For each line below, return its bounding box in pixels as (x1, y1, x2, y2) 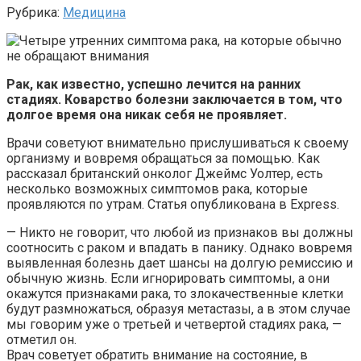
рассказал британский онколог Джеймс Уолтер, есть (6, 165, 323, 181)
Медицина (63, 4, 126, 20)
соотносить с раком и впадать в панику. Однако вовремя (6, 239, 352, 255)
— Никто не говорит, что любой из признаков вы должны (6, 224, 354, 240)
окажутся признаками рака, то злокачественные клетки (6, 285, 343, 301)
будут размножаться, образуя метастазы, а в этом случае (6, 301, 351, 317)
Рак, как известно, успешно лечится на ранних (6, 76, 301, 92)
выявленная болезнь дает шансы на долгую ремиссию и (6, 255, 353, 271)
